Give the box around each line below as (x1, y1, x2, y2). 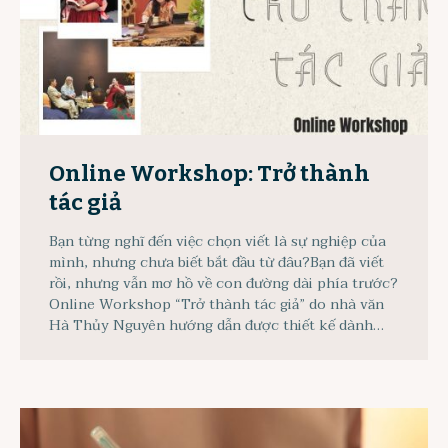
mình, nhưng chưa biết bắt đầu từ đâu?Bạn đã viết (49, 250, 384, 276)
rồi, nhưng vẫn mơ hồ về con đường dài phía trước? (49, 271, 398, 297)
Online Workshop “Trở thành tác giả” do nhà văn (49, 292, 384, 318)
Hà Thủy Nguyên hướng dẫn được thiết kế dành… (49, 313, 384, 339)
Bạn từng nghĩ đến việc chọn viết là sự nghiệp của (49, 229, 386, 255)
